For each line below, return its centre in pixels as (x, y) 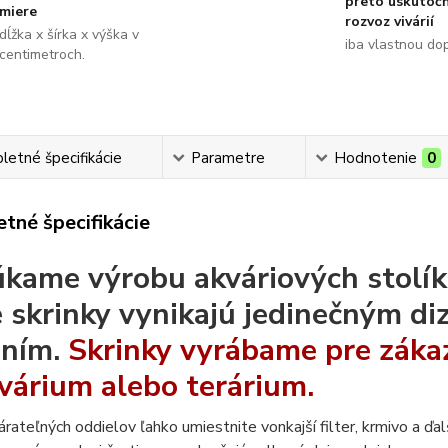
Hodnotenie (376, 158)
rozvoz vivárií (389, 21)
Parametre (228, 158)
